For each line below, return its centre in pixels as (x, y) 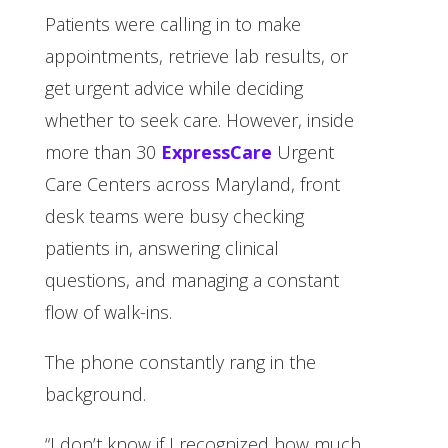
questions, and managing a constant (191, 279)
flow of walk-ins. (110, 311)
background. (95, 393)
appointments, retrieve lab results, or (196, 55)
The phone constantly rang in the (180, 361)
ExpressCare (216, 151)
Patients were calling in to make (172, 23)
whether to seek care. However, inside (199, 119)
